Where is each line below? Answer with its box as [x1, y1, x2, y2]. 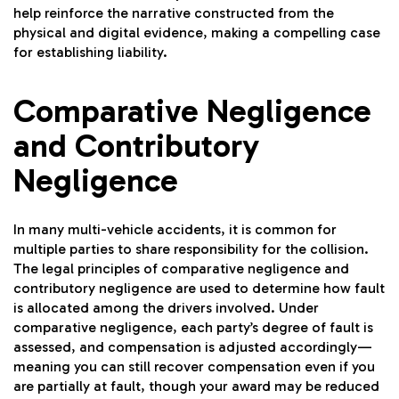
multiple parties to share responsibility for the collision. [13, 240, 369, 258]
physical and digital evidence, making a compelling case [13, 24, 380, 42]
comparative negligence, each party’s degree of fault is [13, 319, 373, 337]
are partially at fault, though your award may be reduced [13, 378, 379, 395]
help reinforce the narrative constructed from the [13, 4, 334, 22]
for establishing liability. [13, 44, 167, 61]
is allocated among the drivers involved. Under [13, 299, 319, 317]
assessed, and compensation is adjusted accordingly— [13, 338, 372, 356]
